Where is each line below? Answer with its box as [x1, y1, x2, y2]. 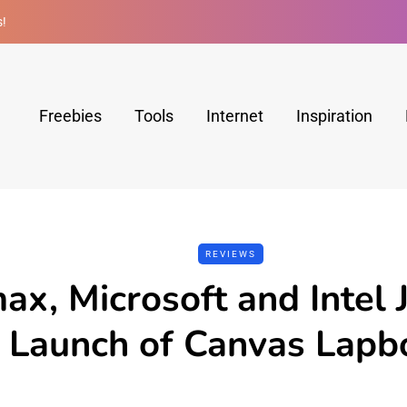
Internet [205, 106, 263, 125]
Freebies [38, 106, 102, 125]
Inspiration [295, 106, 372, 125]
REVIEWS [205, 249, 256, 259]
